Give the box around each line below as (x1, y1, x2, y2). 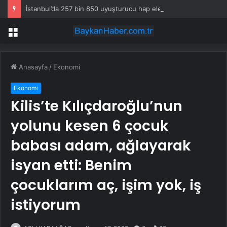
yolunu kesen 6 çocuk (11, 116, 169, 136)
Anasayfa (17, 63, 48, 71)
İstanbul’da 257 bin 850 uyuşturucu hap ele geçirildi (26, 5, 188, 13)
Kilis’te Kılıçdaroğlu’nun (11, 96, 182, 117)
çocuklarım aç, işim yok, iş (11, 175, 201, 196)
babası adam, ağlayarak (11, 136, 191, 156)
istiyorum (11, 195, 81, 215)
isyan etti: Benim (11, 156, 132, 176)
